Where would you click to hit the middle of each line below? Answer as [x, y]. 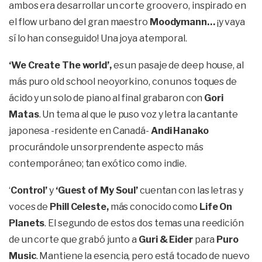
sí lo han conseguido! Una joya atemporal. [98, 38]
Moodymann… [183, 22]
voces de [30, 207]
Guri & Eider [166, 239]
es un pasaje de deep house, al [178, 65]
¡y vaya [231, 22]
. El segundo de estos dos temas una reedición [144, 223]
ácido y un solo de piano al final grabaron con [107, 98]
